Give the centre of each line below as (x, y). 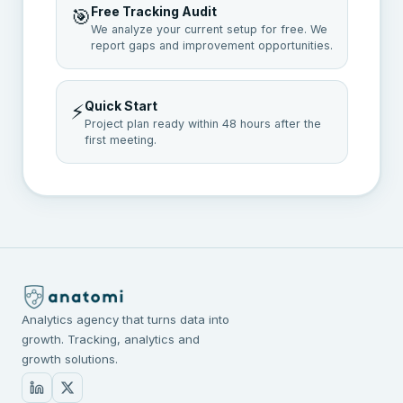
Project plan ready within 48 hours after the (202, 123)
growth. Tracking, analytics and (111, 339)
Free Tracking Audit (153, 11)
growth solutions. (70, 359)
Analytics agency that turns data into (125, 319)
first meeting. (120, 139)
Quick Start (121, 105)
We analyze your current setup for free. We (209, 29)
